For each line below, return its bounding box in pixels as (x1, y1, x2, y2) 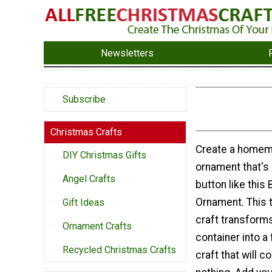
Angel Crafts (63, 173, 115, 185)
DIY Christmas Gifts (63, 149, 146, 161)
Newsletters (101, 47, 154, 59)
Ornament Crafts (63, 220, 132, 233)
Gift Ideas (63, 197, 104, 209)
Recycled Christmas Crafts (63, 244, 176, 256)
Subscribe (63, 93, 106, 106)
